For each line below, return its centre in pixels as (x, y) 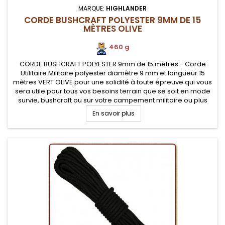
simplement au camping (113, 109)
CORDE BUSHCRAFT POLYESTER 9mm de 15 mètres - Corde (113, 64)
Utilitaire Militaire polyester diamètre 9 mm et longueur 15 (113, 73)
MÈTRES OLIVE (113, 29)
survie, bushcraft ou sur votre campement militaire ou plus (113, 100)
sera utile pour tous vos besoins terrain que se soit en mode (113, 91)
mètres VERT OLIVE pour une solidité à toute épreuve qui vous (113, 82)
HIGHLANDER (126, 8)
